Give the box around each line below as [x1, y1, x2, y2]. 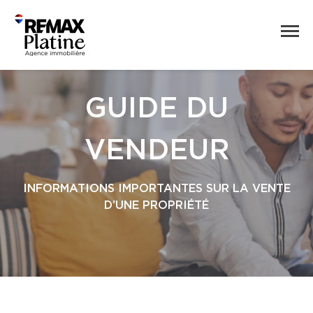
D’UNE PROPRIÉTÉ [104, 200, 209, 211]
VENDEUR [84, 137, 229, 165]
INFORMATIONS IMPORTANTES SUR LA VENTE [22, 183, 291, 194]
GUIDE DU [85, 95, 228, 123]
